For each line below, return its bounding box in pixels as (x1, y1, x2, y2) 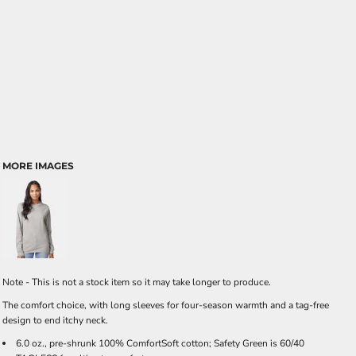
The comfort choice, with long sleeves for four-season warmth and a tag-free (2, 299, 329, 311)
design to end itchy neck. (2, 314, 108, 327)
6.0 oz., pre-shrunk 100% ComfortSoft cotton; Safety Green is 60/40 (16, 337, 304, 350)
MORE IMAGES (2, 160, 74, 172)
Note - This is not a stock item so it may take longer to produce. (2, 276, 271, 288)
